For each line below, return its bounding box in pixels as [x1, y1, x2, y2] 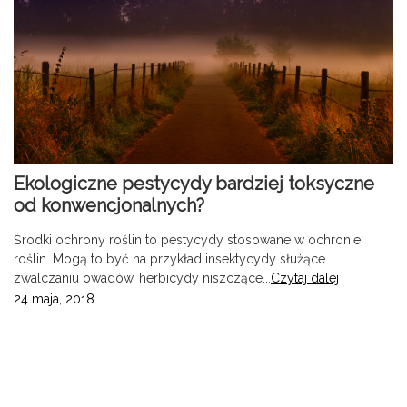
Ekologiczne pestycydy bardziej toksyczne [14, 172, 374, 194]
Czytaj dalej [271, 270, 339, 285]
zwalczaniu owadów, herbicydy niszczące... [14, 270, 271, 285]
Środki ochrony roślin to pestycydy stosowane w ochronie [14, 232, 361, 247]
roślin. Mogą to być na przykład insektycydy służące [14, 251, 325, 266]
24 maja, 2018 [14, 291, 94, 306]
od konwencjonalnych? [14, 194, 204, 216]
